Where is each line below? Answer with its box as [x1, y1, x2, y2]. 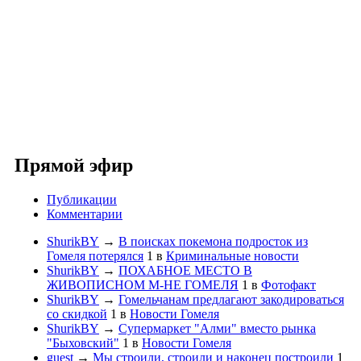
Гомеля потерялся [47, 248, 143, 263]
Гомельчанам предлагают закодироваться [118, 292, 344, 306]
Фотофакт [261, 277, 316, 292]
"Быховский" [47, 335, 119, 350]
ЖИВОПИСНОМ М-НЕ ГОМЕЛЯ [47, 277, 239, 292]
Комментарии [47, 206, 122, 221]
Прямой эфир [15, 154, 133, 176]
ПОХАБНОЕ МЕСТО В [118, 263, 252, 277]
